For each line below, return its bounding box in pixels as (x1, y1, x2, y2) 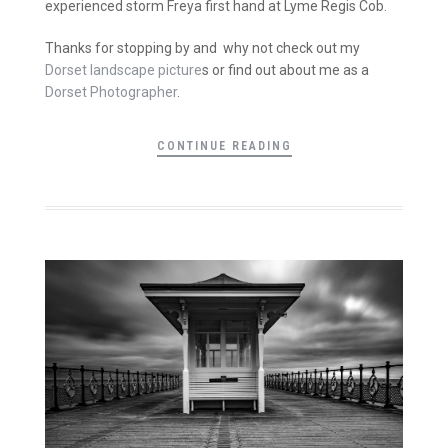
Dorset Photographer (45, 83, 177, 100)
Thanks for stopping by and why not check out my (45, 39, 360, 56)
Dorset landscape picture (45, 61, 202, 78)
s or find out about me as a (202, 61, 369, 78)
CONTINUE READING (156, 139, 292, 154)
